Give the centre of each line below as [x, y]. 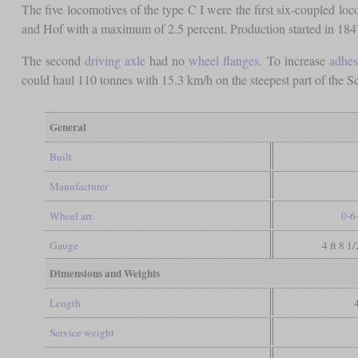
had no [167, 60]
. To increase [294, 60]
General [68, 127]
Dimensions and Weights [104, 273]
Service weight [82, 332]
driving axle [115, 60]
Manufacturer [78, 186]
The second [53, 60]
